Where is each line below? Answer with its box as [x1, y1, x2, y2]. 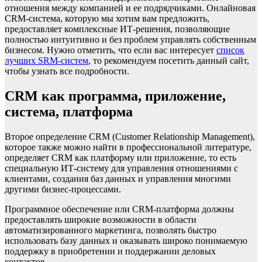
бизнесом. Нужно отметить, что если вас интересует [5, 45, 216, 56]
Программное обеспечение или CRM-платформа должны [5, 204, 234, 215]
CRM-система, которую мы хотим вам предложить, [5, 13, 209, 24]
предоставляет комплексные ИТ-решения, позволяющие [5, 24, 230, 35]
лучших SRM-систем [5, 56, 88, 66]
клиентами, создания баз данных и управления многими [5, 174, 231, 184]
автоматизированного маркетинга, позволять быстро [5, 225, 216, 236]
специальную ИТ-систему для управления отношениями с [5, 163, 238, 174]
